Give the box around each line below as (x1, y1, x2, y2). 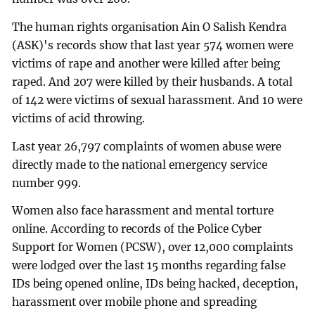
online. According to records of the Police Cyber (12, 222, 262, 236)
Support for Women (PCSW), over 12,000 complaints (12, 240, 294, 255)
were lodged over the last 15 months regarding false (12, 259, 286, 273)
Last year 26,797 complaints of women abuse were (12, 139, 282, 153)
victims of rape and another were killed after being (12, 56, 281, 70)
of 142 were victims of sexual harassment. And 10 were (12, 93, 303, 107)
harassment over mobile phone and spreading (12, 295, 257, 309)
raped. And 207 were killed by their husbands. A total (12, 75, 293, 89)
